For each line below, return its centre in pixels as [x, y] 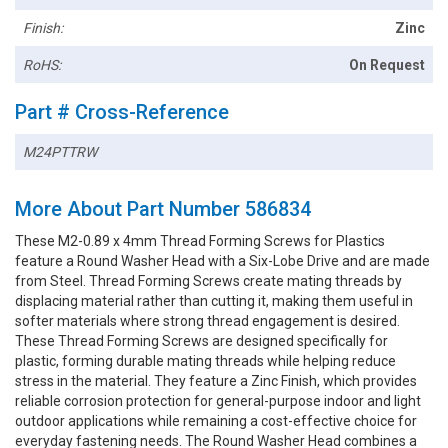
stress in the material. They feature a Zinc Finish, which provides [216, 381]
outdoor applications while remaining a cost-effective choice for [216, 421]
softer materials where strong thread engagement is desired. [207, 321]
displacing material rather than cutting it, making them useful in [214, 301]
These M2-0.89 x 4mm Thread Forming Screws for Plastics [200, 241]
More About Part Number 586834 [163, 209]
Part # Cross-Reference [122, 111]
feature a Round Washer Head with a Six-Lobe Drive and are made [222, 261]
